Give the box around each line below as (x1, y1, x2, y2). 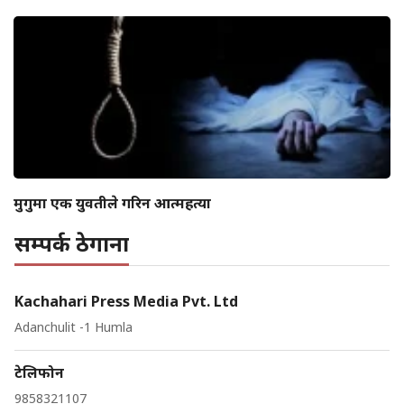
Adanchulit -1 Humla (14, 317, 133, 335)
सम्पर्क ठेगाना (14, 227, 129, 258)
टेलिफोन (14, 362, 64, 382)
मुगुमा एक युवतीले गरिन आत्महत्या (14, 192, 211, 213)
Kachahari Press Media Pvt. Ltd (14, 290, 238, 311)
